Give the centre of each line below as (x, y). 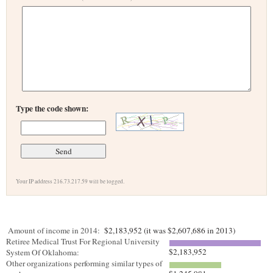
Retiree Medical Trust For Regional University (83, 241)
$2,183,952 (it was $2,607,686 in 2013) (168, 230)
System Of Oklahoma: (44, 252)
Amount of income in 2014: (54, 230)
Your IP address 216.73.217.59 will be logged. (70, 181)
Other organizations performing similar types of (84, 263)
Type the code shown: (52, 108)
